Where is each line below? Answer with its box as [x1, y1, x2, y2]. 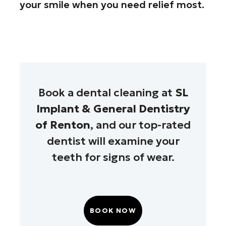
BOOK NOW [90, 206, 136, 215]
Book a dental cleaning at [38, 86, 175, 100]
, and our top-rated [90, 118, 191, 132]
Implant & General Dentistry [36, 102, 190, 116]
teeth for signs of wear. [51, 150, 175, 164]
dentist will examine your [46, 134, 180, 148]
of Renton [35, 118, 90, 132]
